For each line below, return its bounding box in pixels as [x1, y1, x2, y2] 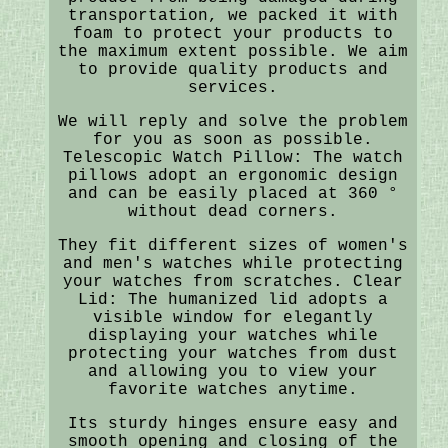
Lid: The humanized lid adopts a [77, 290, 388, 309]
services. [187, 78, 278, 97]
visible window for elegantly [92, 308, 373, 327]
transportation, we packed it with [67, 6, 398, 25]
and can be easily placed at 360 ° [67, 184, 398, 203]
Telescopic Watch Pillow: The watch [62, 148, 403, 167]
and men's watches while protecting [62, 254, 403, 273]
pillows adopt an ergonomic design [67, 166, 398, 185]
